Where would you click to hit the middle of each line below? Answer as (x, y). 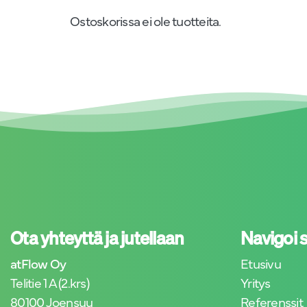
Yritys (256, 282)
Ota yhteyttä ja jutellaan (97, 237)
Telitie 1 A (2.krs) (50, 282)
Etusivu (261, 262)
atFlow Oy (38, 262)
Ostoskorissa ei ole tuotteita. (146, 20)
